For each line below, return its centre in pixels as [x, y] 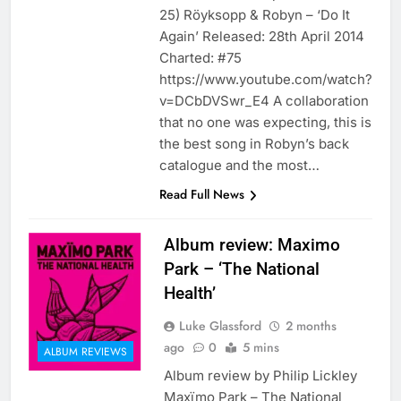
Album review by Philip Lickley [260, 376]
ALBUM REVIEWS [85, 351]
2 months [311, 326]
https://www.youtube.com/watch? [266, 80]
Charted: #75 [200, 58]
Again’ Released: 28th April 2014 [265, 37]
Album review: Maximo [252, 245]
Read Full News [202, 195]
